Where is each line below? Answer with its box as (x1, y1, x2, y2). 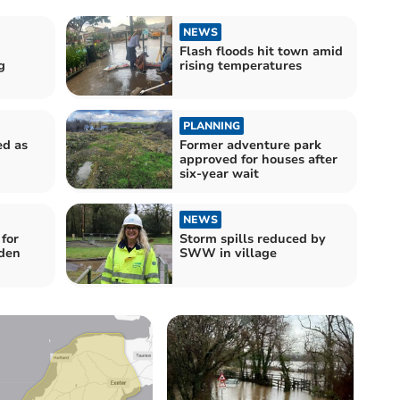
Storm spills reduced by (179, 230, 326, 248)
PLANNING (183, 119, 240, 134)
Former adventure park (179, 137, 321, 154)
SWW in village (179, 245, 277, 262)
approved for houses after (179, 151, 337, 169)
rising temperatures (179, 56, 302, 74)
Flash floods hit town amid (179, 42, 343, 60)
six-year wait (179, 165, 259, 183)
